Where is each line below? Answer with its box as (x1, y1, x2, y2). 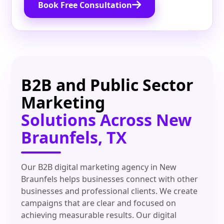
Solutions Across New (21, 109, 192, 131)
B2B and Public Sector (21, 74, 194, 96)
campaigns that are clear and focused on (21, 197, 176, 209)
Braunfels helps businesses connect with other (21, 173, 198, 185)
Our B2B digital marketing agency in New (21, 161, 177, 173)
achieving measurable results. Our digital (21, 209, 177, 221)
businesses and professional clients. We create (21, 185, 198, 197)
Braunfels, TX (21, 126, 127, 148)
